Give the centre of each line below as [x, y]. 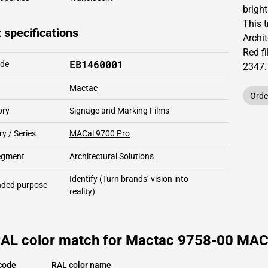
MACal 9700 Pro [100, 133]
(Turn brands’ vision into [143, 179]
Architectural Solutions [112, 156]
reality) [82, 191]
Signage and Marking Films [119, 111]
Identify [83, 179]
